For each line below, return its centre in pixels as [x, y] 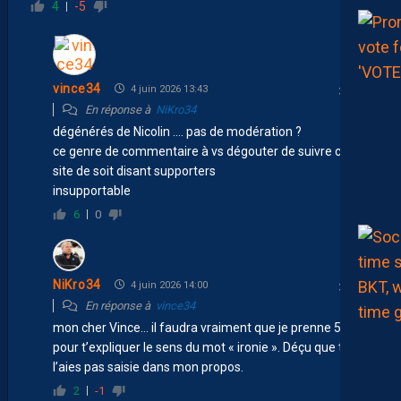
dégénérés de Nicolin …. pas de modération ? [177, 131]
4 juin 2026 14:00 [167, 285]
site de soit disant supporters [134, 171]
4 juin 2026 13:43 [167, 89]
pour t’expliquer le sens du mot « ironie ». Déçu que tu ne [210, 347]
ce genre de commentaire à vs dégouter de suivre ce [200, 151]
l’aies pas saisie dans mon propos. [148, 367]
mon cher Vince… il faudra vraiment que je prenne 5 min [209, 327]
